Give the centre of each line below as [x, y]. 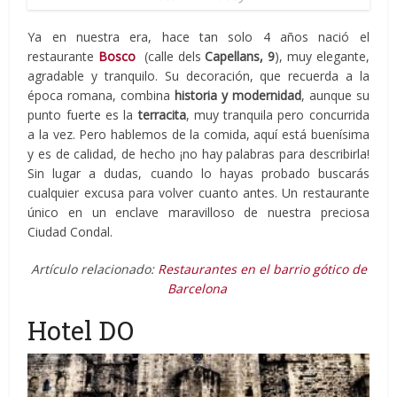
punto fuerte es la [83, 114]
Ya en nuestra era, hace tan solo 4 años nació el [198, 36]
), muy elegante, [322, 56]
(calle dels [172, 56]
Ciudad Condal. [70, 231]
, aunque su [335, 95]
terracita [162, 114]
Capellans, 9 [240, 56]
